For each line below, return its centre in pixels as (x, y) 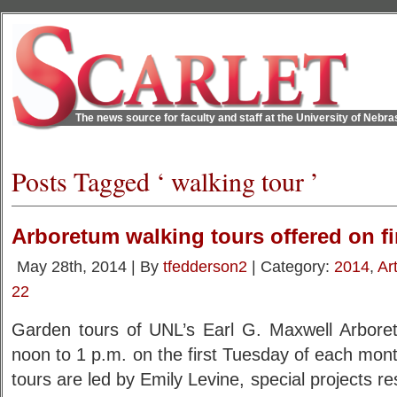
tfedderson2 (205, 266)
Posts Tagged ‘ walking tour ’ (165, 181)
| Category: (291, 266)
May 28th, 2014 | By (90, 266)
